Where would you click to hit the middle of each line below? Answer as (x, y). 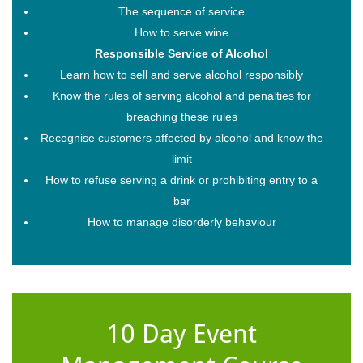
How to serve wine (181, 32)
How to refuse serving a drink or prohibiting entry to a (181, 179)
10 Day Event (181, 333)
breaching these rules (181, 116)
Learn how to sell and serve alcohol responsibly (181, 74)
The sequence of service (181, 11)
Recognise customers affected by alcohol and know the (181, 137)
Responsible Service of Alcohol (181, 53)
